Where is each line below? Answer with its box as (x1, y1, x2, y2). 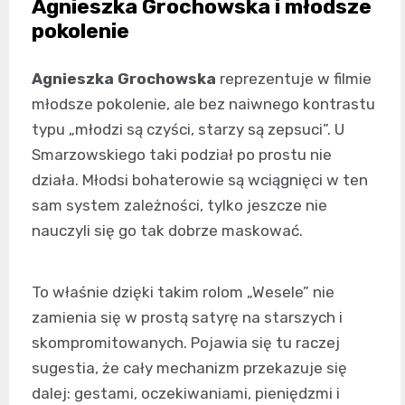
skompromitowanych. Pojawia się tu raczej (32, 334, 340, 353)
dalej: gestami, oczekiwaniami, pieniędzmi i (32, 384, 340, 403)
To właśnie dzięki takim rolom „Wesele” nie (32, 283, 334, 302)
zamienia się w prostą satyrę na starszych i (32, 308, 343, 327)
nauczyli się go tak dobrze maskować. (32, 221, 303, 240)
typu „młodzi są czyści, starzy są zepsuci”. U (32, 120, 344, 139)
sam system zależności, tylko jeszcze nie (32, 196, 327, 215)
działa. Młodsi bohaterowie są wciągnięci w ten (32, 171, 368, 190)
